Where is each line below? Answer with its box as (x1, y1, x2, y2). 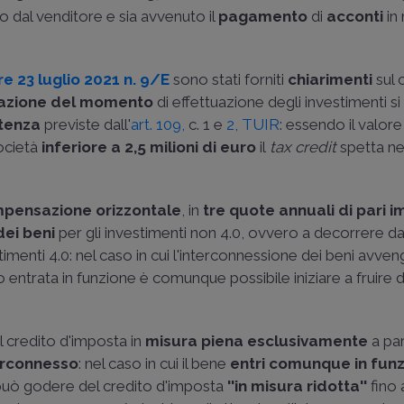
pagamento (218, 7, 308, 25)
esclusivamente (247, 332, 369, 350)
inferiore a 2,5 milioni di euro (41, 138, 257, 156)
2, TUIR (226, 115, 280, 133)
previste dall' (41, 115, 132, 133)
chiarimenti (288, 70, 373, 88)
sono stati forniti (170, 70, 289, 88)
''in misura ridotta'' (227, 377, 368, 395)
